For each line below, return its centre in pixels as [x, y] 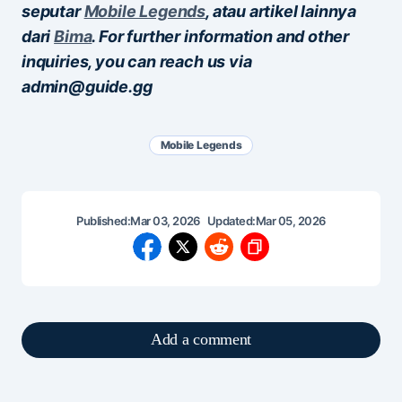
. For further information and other [221, 36]
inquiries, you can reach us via [137, 61]
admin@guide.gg [87, 86]
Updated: [231, 220]
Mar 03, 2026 [165, 220]
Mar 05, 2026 [290, 220]
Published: [104, 220]
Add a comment [201, 340]
